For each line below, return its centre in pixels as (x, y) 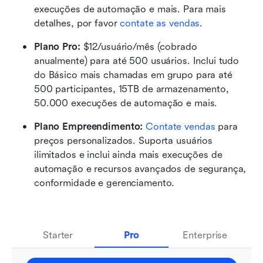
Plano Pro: (59, 47)
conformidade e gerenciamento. (104, 183)
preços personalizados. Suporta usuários (124, 141)
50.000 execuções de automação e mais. (126, 103)
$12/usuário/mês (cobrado (140, 47)
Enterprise (205, 235)
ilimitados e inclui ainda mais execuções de (128, 155)
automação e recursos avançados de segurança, (140, 169)
